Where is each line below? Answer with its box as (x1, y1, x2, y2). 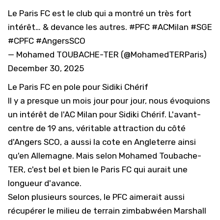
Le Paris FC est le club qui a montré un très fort (8, 8, 192, 18)
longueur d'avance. (8, 178, 83, 188)
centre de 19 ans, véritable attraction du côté (8, 123, 186, 133)
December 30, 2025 (8, 63, 84, 73)
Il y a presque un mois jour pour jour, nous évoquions (8, 96, 210, 106)
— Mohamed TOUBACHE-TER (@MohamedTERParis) (8, 50, 207, 59)
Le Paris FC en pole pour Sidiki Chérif (8, 82, 148, 92)
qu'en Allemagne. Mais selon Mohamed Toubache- (8, 151, 201, 161)
